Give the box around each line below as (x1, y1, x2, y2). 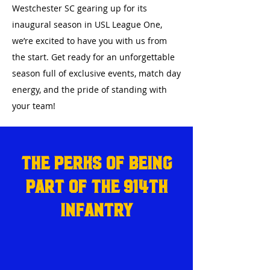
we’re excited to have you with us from (12, 35, 167, 46)
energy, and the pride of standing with (12, 84, 167, 95)
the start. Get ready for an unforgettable (12, 51, 175, 63)
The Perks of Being (20, 152, 172, 171)
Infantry (60, 199, 133, 218)
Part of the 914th (25, 176, 168, 194)
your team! (12, 100, 55, 111)
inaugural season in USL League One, (12, 19, 162, 30)
